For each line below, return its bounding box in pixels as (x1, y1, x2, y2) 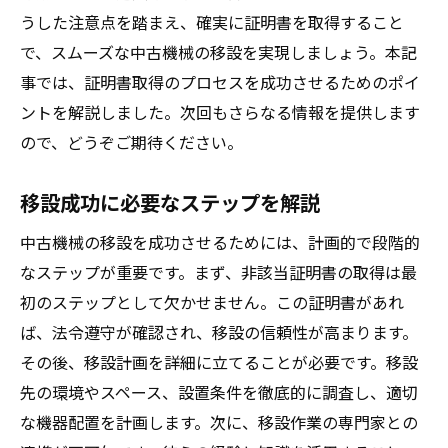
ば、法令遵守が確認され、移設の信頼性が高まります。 (20, 320, 418, 344)
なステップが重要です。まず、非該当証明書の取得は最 (20, 260, 417, 284)
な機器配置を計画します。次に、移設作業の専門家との (20, 410, 418, 434)
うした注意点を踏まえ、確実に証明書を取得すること (20, 10, 404, 34)
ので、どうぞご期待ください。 (20, 130, 243, 154)
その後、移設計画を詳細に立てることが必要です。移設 (20, 350, 418, 374)
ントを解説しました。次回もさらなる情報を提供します (20, 100, 420, 124)
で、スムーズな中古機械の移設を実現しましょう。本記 (20, 40, 417, 64)
